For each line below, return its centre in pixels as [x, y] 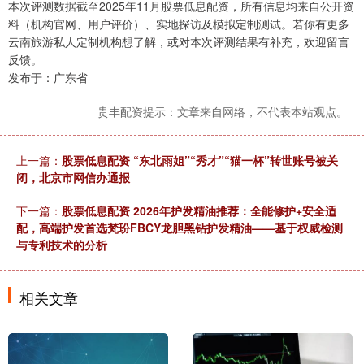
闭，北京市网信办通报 [73, 178]
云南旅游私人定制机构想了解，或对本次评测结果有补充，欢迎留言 [179, 42]
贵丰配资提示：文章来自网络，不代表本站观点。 [223, 112]
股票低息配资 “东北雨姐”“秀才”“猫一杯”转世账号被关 [200, 160]
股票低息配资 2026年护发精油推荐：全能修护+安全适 [199, 211]
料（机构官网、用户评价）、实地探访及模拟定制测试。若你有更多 [179, 24]
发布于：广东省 [48, 78]
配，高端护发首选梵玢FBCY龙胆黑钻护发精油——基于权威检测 [180, 228]
